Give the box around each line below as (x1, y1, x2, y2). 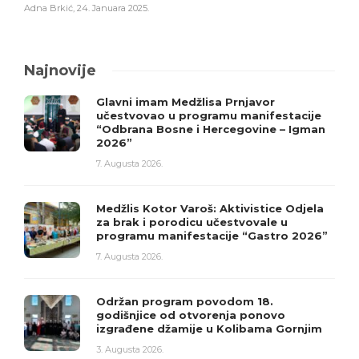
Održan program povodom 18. (96, 295, 273, 309)
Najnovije (24, 62, 96, 80)
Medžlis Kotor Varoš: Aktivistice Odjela (96, 202, 324, 216)
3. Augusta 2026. (96, 344, 163, 356)
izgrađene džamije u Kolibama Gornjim (96, 322, 322, 336)
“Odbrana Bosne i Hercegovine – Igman (96, 123, 325, 136)
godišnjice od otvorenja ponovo (96, 309, 285, 322)
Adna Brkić (24, 2, 73, 14)
